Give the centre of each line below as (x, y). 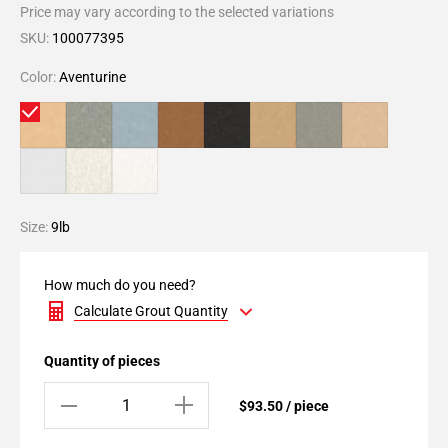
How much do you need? (120, 285)
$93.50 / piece (284, 405)
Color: (39, 77)
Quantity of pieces (102, 361)
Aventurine (92, 77)
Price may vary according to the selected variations (177, 12)
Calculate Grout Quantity (151, 311)
